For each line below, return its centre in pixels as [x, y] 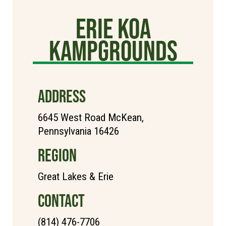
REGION [57, 155]
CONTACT [61, 200]
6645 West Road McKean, [91, 117]
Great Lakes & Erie [76, 176]
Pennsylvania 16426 [78, 131]
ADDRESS [62, 96]
